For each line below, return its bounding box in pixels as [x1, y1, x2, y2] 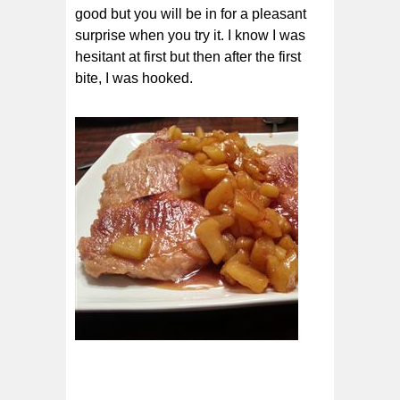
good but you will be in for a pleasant [75, 5, 306, 21]
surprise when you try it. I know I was [75, 27, 305, 43]
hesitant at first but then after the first [75, 48, 301, 64]
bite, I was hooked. [75, 70, 193, 86]
